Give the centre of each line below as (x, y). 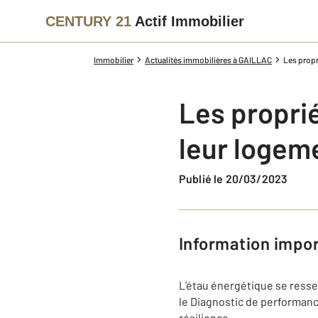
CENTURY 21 (88, 21)
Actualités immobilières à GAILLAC (208, 60)
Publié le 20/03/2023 (237, 179)
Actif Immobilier (190, 21)
